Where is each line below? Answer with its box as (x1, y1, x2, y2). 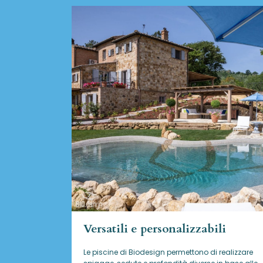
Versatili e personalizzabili (83, 220, 226, 237)
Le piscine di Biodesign (83, 247, 165, 257)
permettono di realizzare (167, 247, 253, 257)
